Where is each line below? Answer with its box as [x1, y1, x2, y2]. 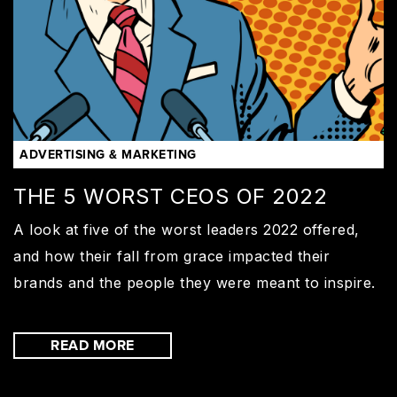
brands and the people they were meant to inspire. [13, 273, 376, 292]
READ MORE [51, 338, 135, 353]
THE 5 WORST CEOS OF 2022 [13, 183, 327, 209]
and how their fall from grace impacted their [13, 246, 330, 265]
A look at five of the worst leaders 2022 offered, [13, 220, 360, 238]
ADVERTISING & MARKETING [19, 148, 197, 161]
